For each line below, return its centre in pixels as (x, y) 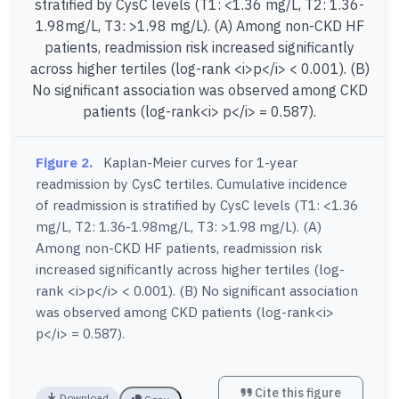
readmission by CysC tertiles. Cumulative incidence (191, 183)
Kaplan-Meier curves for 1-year (200, 162)
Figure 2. (64, 162)
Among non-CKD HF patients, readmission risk (179, 248)
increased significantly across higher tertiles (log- (190, 269)
